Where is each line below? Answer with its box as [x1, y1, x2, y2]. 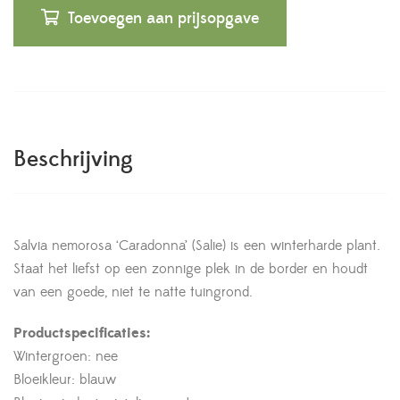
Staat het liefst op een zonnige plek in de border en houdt [13, 260, 368, 278]
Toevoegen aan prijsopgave [68, 8, 259, 29]
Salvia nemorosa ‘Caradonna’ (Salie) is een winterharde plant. [13, 237, 380, 254]
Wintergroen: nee [13, 347, 118, 365]
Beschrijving [13, 146, 133, 173]
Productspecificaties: [13, 324, 150, 342]
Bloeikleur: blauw [13, 371, 116, 388]
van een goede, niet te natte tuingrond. [13, 283, 253, 301]
